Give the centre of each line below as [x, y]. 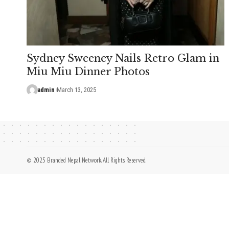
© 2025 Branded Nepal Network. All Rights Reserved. [86, 160]
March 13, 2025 [76, 89]
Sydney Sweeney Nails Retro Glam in [123, 58]
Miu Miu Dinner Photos [88, 71]
